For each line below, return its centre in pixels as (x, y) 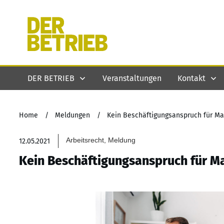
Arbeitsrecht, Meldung (101, 140)
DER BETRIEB (51, 78)
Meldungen (72, 115)
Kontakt (191, 78)
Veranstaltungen (132, 78)
